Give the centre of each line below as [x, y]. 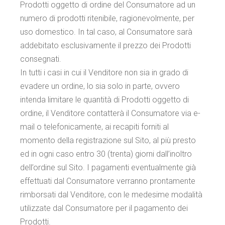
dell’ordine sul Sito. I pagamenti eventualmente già [108, 167]
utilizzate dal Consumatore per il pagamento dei [104, 208]
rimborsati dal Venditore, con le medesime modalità [111, 195]
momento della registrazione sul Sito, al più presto [108, 140]
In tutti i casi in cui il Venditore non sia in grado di [104, 73]
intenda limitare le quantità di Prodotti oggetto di [105, 100]
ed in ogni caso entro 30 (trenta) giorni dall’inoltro [106, 154]
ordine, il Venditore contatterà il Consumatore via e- [110, 113]
